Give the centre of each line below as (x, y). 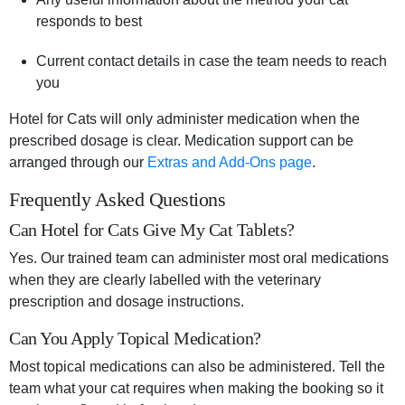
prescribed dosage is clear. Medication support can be (181, 141)
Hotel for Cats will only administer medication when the (184, 119)
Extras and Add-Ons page (230, 163)
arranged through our (78, 163)
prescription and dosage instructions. (127, 302)
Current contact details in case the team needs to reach (212, 61)
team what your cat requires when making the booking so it (196, 389)
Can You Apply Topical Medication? (135, 339)
